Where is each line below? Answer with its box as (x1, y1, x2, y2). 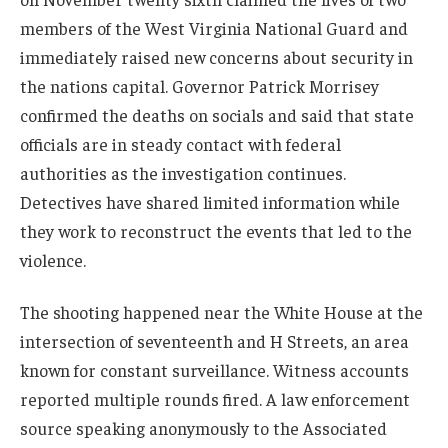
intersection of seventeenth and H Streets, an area (20, 330, 409, 353)
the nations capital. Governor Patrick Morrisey (20, 75, 379, 98)
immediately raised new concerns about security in (20, 46, 413, 69)
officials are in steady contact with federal (20, 133, 341, 156)
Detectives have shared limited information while (20, 191, 400, 214)
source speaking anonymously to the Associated (20, 417, 387, 440)
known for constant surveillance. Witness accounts (20, 359, 409, 382)
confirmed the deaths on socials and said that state (20, 104, 414, 127)
